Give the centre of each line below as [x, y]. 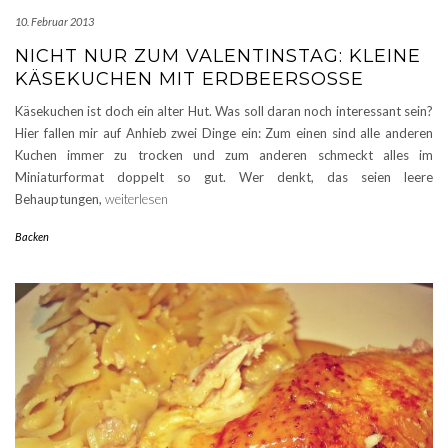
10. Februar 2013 [54, 22]
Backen [32, 237]
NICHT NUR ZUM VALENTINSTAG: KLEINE [218, 56]
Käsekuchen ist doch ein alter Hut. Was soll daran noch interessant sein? [224, 111]
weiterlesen [136, 199]
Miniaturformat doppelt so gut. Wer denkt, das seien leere [224, 177]
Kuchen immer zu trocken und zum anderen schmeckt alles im [224, 155]
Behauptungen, [60, 199]
